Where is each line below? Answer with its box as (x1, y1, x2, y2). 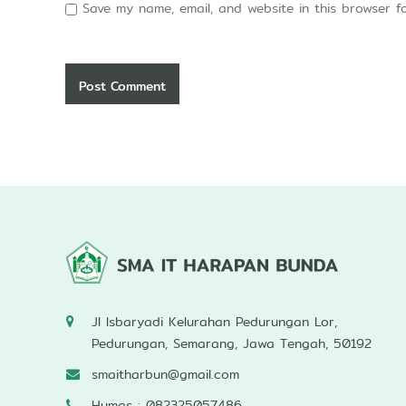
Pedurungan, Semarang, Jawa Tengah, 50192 (92, 333, 372, 353)
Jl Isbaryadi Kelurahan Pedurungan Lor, (92, 312, 338, 332)
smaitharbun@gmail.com (92, 364, 240, 384)
